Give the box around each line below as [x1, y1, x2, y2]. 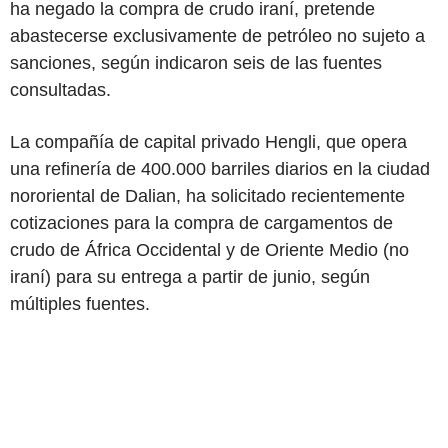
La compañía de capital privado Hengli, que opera [10, 131, 407, 152]
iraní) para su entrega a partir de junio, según [10, 266, 370, 287]
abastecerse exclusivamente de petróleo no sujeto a [10, 25, 425, 46]
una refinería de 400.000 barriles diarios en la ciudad [10, 158, 430, 179]
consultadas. [10, 79, 111, 100]
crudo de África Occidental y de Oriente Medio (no [10, 239, 409, 260]
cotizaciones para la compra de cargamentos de [10, 212, 393, 233]
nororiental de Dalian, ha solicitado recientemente [10, 185, 405, 206]
